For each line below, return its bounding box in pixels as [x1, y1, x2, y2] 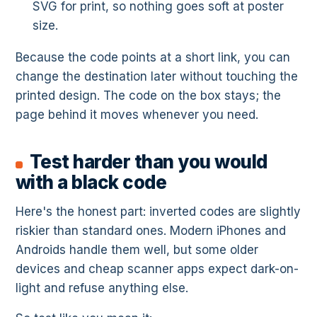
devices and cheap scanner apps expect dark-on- [16, 262, 299, 277]
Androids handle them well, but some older [16, 243, 258, 258]
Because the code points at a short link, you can [16, 50, 290, 65]
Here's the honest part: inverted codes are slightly [16, 204, 301, 219]
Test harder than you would [30, 151, 267, 173]
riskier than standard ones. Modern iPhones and [16, 224, 286, 238]
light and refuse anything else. [16, 281, 188, 296]
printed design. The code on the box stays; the [16, 88, 281, 103]
